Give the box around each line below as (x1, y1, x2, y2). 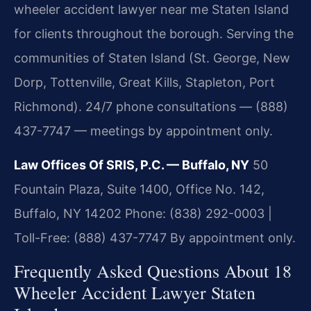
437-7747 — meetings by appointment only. (14, 124, 273, 139)
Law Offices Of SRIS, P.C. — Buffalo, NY (14, 158, 249, 173)
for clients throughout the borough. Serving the (14, 26, 294, 42)
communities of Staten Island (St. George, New (14, 51, 290, 66)
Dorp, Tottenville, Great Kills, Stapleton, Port (14, 75, 275, 90)
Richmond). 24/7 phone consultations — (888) (14, 99, 288, 115)
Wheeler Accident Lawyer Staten (14, 280, 255, 304)
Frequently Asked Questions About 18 (14, 258, 292, 283)
